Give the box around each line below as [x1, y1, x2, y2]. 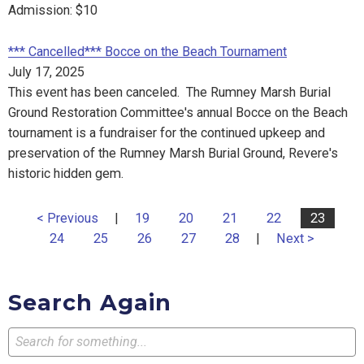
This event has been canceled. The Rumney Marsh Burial [8, 84, 331, 101]
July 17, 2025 [8, 64, 84, 80]
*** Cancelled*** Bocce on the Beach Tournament [8, 44, 287, 60]
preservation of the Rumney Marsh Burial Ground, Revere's [8, 145, 338, 162]
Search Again [8, 289, 171, 317]
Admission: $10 [8, 2, 97, 19]
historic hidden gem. [8, 166, 123, 182]
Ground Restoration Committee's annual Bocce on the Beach [8, 105, 348, 121]
